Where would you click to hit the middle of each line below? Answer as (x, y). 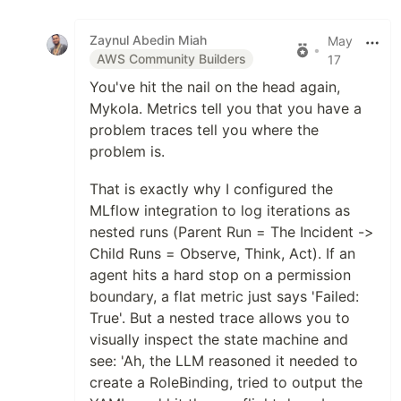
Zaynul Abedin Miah (148, 40)
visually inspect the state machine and (219, 340)
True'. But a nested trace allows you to (220, 318)
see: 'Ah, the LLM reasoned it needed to (224, 361)
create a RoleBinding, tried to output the (226, 383)
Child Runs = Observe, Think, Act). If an (222, 254)
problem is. (127, 152)
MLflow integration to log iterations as (220, 211)
